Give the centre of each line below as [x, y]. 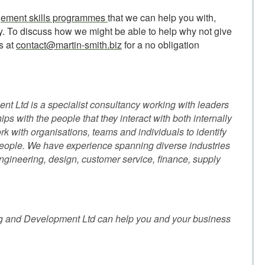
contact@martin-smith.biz [69, 45]
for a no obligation [161, 45]
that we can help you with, [162, 18]
